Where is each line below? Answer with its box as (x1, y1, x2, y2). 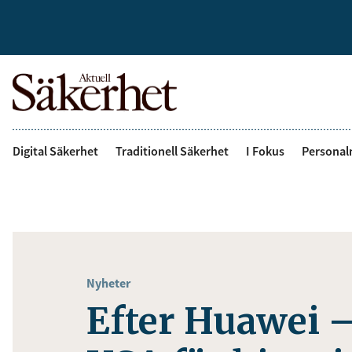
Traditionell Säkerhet (115, 142, 229, 159)
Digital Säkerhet (13, 142, 98, 159)
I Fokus (246, 142, 284, 159)
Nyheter (86, 275, 130, 291)
